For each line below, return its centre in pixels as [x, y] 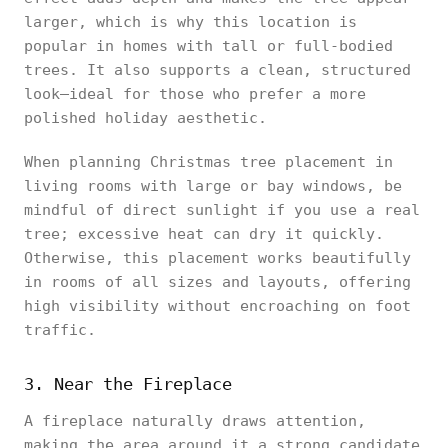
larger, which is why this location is [190, 22]
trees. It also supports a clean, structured [217, 70]
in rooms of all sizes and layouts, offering [217, 282]
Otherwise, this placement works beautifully [217, 258]
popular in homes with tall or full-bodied [208, 46]
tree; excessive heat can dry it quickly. [204, 234]
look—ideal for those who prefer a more [195, 94]
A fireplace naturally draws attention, [195, 421]
